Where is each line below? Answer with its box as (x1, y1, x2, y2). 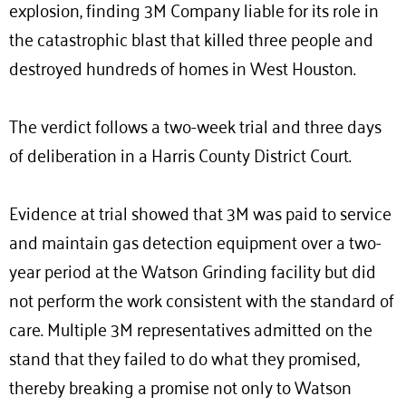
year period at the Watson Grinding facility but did (9, 253, 376, 285)
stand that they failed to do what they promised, (9, 340, 360, 372)
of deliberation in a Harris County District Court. (9, 137, 352, 169)
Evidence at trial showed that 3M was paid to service (9, 195, 391, 227)
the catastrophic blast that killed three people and (9, 21, 373, 53)
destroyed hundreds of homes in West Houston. (9, 50, 356, 82)
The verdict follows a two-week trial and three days (9, 108, 382, 140)
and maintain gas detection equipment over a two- (9, 224, 382, 256)
